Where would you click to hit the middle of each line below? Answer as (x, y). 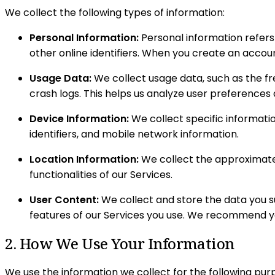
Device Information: (79, 119)
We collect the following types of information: (115, 13)
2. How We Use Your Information (120, 244)
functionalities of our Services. (101, 175)
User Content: (64, 200)
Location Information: (84, 160)
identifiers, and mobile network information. (134, 134)
